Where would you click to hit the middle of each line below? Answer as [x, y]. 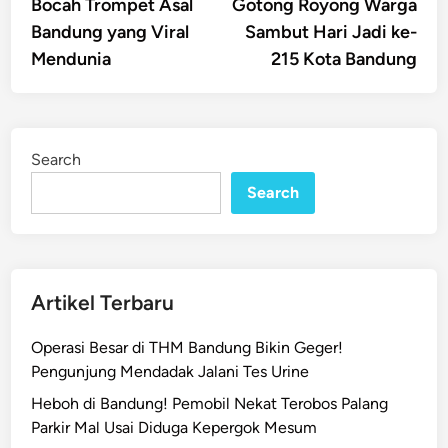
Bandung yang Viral [110, 31]
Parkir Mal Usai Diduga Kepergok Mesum [174, 427]
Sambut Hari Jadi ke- [330, 31]
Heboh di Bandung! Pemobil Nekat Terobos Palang [210, 403]
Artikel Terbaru [103, 302]
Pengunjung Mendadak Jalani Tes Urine [170, 371]
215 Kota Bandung [343, 58]
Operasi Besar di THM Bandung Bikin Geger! [187, 347]
